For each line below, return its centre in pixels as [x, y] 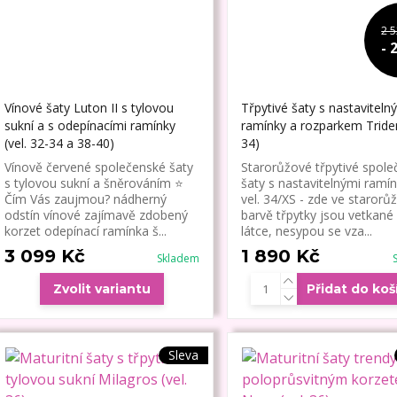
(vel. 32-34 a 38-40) [59, 144]
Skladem [178, 259]
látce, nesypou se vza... [306, 231]
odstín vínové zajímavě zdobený [96, 215]
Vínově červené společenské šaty [98, 167]
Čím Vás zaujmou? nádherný [85, 199]
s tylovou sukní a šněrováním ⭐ [93, 183]
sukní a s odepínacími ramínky [90, 126]
